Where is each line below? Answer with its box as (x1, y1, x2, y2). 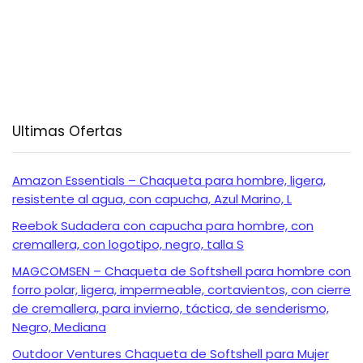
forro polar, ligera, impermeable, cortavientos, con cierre (12, 281, 351, 299)
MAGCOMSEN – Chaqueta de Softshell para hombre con (12, 263, 351, 280)
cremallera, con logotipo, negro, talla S (12, 236, 244, 254)
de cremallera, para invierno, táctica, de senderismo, (12, 300, 329, 318)
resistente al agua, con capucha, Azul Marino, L (12, 190, 292, 208)
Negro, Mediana (12, 318, 106, 336)
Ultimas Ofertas (12, 122, 122, 142)
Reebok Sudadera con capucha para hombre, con (12, 217, 314, 235)
